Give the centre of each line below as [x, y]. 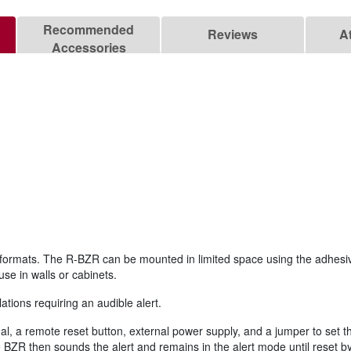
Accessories [89, 48]
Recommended [89, 30]
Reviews [233, 34]
